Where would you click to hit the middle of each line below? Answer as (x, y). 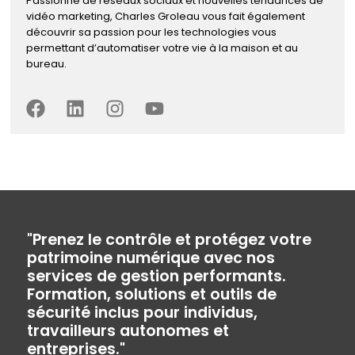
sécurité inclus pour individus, (142, 313)
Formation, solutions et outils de (151, 295)
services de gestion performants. (156, 277)
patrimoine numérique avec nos (151, 258)
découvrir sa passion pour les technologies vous (151, 32)
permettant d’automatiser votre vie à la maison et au (162, 48)
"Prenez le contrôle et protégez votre (169, 240)
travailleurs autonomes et (128, 331)
